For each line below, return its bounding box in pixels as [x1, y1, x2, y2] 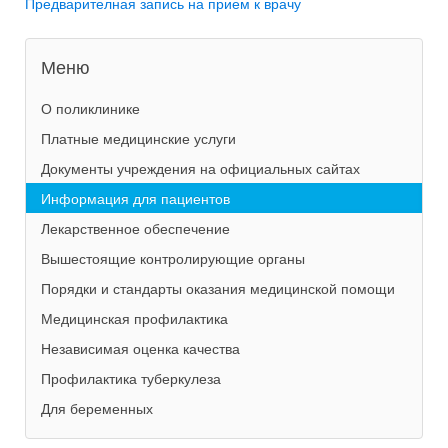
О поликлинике [41, 98, 140, 118]
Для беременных [41, 398, 153, 418]
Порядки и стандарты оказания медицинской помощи [41, 278, 395, 298]
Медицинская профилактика [41, 308, 228, 328]
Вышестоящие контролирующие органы [41, 248, 305, 268]
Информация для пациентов [41, 188, 230, 208]
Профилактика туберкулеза [41, 368, 221, 388]
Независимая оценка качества [41, 338, 240, 358]
